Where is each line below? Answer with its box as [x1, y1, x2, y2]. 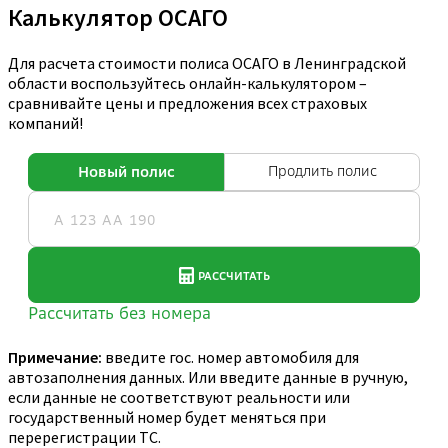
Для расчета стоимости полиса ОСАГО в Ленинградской [8, 53, 406, 74]
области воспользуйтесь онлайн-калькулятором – [8, 73, 367, 94]
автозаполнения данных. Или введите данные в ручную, [8, 367, 408, 388]
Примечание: [8, 347, 102, 368]
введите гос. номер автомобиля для [102, 347, 359, 368]
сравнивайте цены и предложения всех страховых [8, 93, 367, 114]
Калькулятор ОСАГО [8, 2, 228, 34]
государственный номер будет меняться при [8, 407, 326, 428]
